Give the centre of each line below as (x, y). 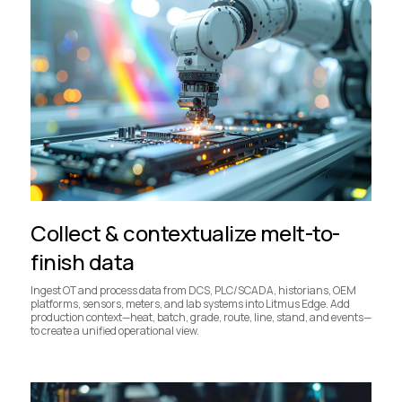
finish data (83, 261)
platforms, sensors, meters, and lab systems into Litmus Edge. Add (190, 303)
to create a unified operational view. (115, 330)
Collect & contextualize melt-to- (185, 232)
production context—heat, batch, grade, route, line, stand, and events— (201, 317)
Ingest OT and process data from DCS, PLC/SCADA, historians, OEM (193, 290)
